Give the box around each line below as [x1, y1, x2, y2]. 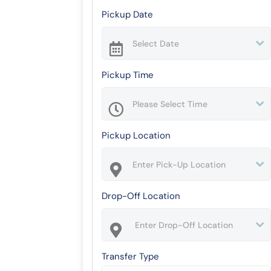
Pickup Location [102, 129, 171, 142]
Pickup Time [102, 69, 154, 81]
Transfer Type [102, 250, 159, 263]
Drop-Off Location [102, 190, 180, 202]
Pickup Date [102, 8, 153, 21]
